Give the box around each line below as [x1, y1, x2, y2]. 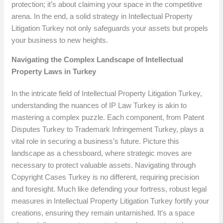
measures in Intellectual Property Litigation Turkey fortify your [11, 197, 210, 206]
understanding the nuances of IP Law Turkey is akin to [11, 101, 187, 110]
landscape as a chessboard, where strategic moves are [11, 149, 192, 158]
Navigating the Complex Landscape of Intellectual [11, 55, 184, 64]
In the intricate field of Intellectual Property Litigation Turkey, [11, 89, 203, 98]
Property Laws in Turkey [11, 67, 97, 76]
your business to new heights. [11, 36, 109, 45]
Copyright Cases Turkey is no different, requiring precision [11, 173, 200, 182]
